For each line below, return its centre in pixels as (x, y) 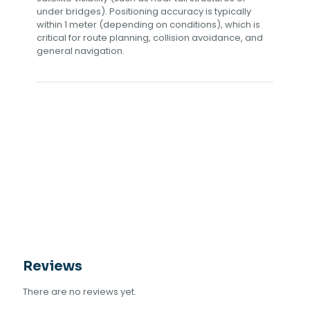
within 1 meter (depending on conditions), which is (148, 24)
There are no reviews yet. (80, 291)
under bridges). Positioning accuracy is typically (144, 11)
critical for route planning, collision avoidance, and (150, 37)
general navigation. (81, 51)
